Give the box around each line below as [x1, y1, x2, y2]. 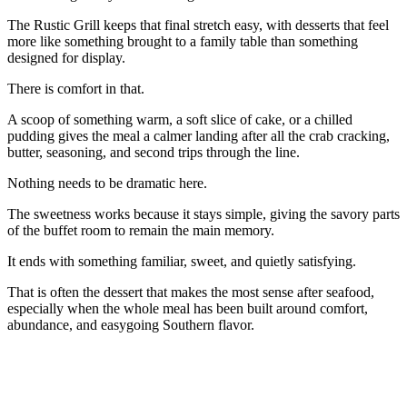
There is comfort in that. [7, 80, 144, 96]
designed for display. [7, 49, 125, 65]
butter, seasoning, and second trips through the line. [7, 144, 300, 160]
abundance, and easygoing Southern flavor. [7, 316, 254, 333]
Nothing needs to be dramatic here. [7, 174, 207, 191]
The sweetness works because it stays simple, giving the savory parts [7, 205, 400, 222]
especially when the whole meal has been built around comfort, [7, 300, 368, 316]
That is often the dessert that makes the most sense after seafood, [7, 283, 374, 300]
